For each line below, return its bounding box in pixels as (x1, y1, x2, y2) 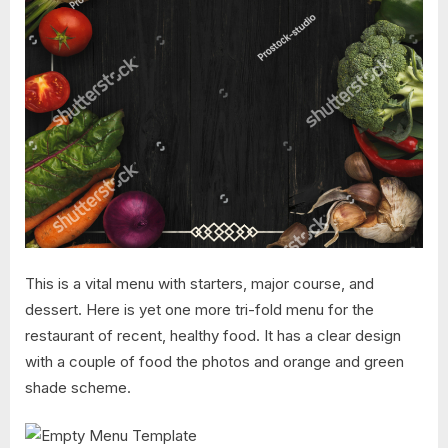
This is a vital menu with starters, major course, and (25, 273, 374, 293)
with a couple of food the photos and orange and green (25, 351, 404, 371)
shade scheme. (25, 377, 131, 397)
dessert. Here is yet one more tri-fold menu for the (25, 299, 374, 319)
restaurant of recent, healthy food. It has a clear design (25, 325, 401, 345)
